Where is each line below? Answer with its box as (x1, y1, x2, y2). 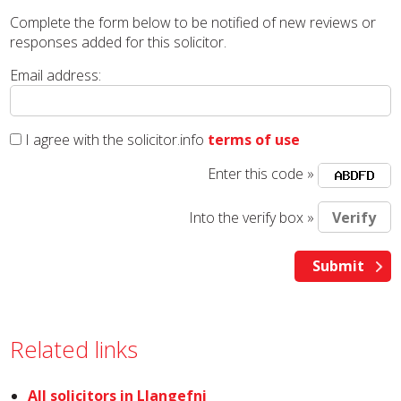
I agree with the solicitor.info (25, 130, 205, 149)
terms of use (208, 130, 301, 149)
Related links (10, 334, 139, 365)
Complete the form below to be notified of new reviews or (10, 13, 377, 32)
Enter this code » (207, 164, 318, 184)
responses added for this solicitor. (10, 32, 227, 52)
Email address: (10, 65, 102, 85)
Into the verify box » (188, 207, 314, 227)
